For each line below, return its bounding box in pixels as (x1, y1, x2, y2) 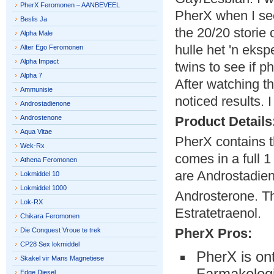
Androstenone (20, 114, 62, 121)
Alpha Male (20, 29, 53, 37)
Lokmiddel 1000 (20, 184, 67, 191)
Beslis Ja (20, 15, 47, 23)
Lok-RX (20, 198, 43, 206)
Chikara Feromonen (20, 212, 80, 220)
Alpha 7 (20, 72, 42, 79)
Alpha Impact (20, 57, 59, 65)
